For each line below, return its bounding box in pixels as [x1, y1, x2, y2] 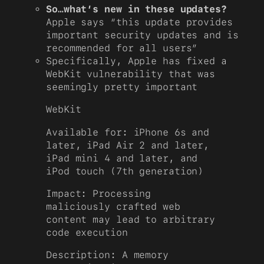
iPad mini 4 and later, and [46, 152, 198, 164]
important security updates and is [46, 29, 239, 41]
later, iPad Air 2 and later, [46, 139, 210, 151]
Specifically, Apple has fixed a [46, 55, 227, 67]
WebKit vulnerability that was [46, 68, 216, 80]
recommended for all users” [46, 42, 198, 54]
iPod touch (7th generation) [46, 165, 204, 177]
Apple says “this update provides [46, 16, 233, 28]
